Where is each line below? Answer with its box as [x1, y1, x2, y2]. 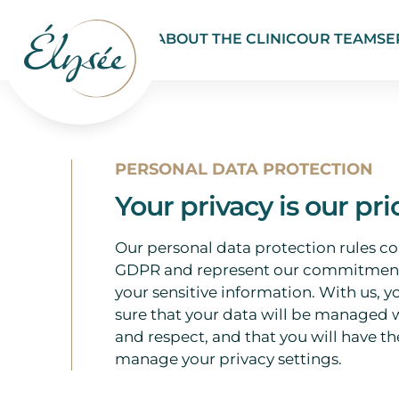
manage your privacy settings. [115, 349, 342, 368]
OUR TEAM [297, 30, 378, 47]
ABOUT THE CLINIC [155, 30, 297, 47]
